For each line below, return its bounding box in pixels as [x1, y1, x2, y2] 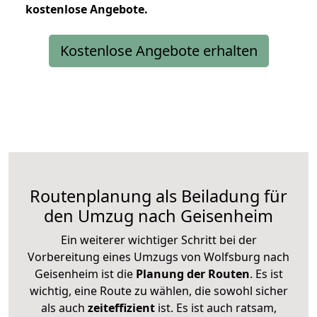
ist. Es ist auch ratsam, [154, 299, 277, 316]
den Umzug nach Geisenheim [44, 204, 273, 227]
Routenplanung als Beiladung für [30, 184, 287, 207]
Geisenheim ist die [34, 265, 133, 282]
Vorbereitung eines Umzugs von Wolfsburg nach [28, 248, 289, 265]
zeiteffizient [87, 299, 155, 316]
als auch [40, 299, 88, 316]
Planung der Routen [132, 265, 250, 282]
